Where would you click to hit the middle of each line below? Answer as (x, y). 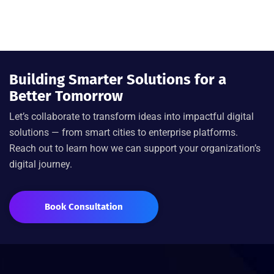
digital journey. (41, 164)
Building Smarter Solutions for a (118, 80)
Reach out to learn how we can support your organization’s (135, 148)
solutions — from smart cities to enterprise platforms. (124, 132)
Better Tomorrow (66, 96)
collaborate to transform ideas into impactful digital (141, 117)
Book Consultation (84, 207)
